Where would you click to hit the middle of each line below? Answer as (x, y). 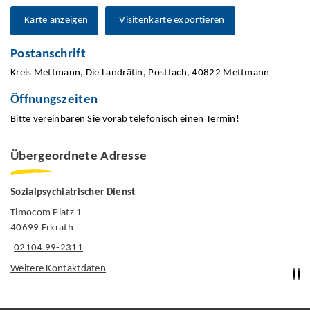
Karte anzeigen (56, 20)
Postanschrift (48, 54)
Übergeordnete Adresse (79, 157)
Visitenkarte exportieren (172, 20)
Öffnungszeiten (54, 100)
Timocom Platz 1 (46, 212)
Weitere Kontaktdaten (58, 268)
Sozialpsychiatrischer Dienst (73, 193)
